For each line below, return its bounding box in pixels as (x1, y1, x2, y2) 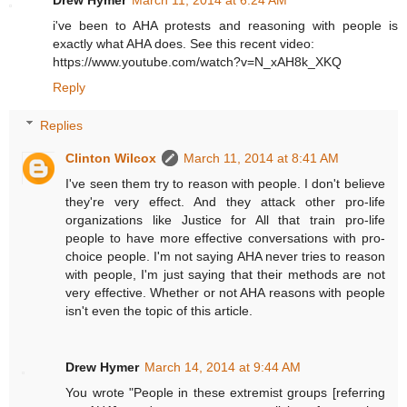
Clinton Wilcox (65, 150, 157, 165)
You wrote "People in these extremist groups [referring (65, 384, 385, 400)
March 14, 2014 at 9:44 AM (144, 359, 302, 374)
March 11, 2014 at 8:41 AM (184, 150, 340, 165)
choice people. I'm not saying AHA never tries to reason (65, 248, 385, 263)
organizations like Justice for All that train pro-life (65, 212, 385, 227)
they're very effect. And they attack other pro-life (65, 194, 385, 209)
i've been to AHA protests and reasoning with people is (53, 18, 398, 34)
